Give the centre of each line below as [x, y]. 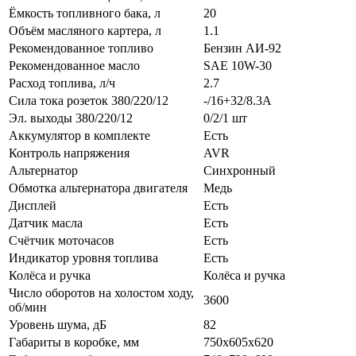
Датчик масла [46, 222]
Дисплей [33, 205]
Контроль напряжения [69, 153]
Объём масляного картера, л [85, 30]
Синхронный [240, 170]
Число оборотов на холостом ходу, [101, 292]
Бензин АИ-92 [242, 48]
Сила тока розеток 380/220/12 [89, 100]
